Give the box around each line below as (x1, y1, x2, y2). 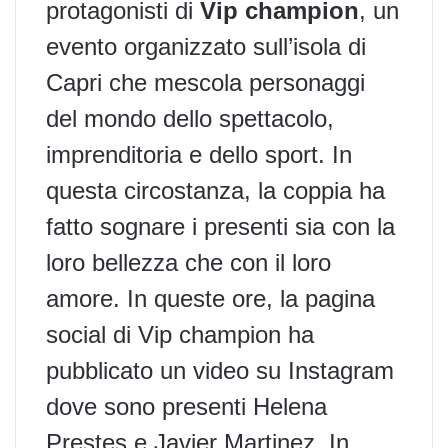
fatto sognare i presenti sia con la (46, 212, 395, 240)
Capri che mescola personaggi (46, 68, 365, 96)
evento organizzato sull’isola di (46, 32, 366, 60)
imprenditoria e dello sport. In (46, 140, 352, 168)
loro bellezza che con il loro (46, 248, 331, 276)
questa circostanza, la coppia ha (46, 176, 385, 204)
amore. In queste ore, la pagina (46, 284, 375, 312)
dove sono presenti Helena (46, 392, 327, 420)
